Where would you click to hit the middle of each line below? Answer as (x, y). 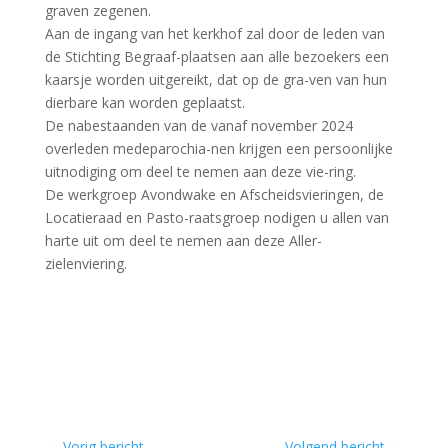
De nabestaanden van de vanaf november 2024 (198, 126)
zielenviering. (85, 264)
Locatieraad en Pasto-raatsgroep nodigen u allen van (216, 218)
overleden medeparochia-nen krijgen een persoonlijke (218, 149)
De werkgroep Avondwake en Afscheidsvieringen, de (214, 195)
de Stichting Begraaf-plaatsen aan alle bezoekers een (216, 57)
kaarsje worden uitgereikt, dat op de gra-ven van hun (215, 80)
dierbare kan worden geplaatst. (144, 103)
